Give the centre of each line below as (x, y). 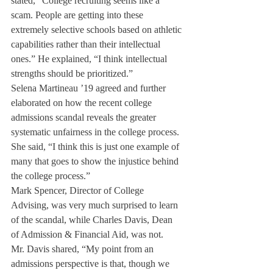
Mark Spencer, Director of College (79, 190)
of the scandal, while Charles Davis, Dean (93, 220)
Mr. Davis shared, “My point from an (83, 249)
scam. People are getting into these (78, 15)
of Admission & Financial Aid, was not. (87, 234)
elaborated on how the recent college (83, 103)
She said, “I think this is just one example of (96, 147)
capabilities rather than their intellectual (87, 44)
